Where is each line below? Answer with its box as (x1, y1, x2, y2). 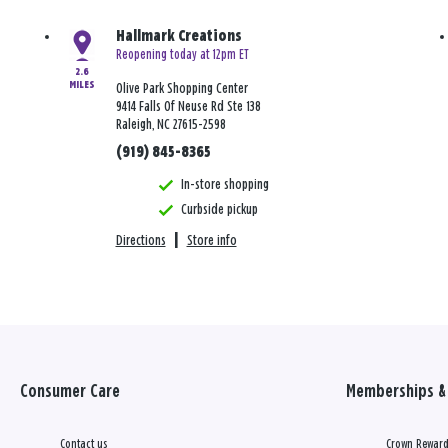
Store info (186, 233, 237, 249)
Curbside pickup (180, 202, 258, 218)
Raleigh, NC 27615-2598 (115, 117, 226, 133)
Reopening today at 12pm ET (115, 48, 249, 63)
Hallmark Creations (115, 29, 242, 45)
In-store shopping (180, 177, 269, 193)
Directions (115, 233, 166, 249)
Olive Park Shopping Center (115, 81, 248, 97)
